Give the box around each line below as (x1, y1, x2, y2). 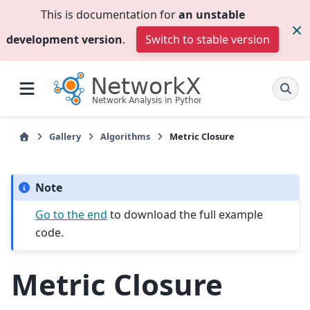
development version (6, 32, 122, 47)
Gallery (49, 130, 81, 143)
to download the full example (107, 206, 264, 222)
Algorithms (100, 130, 150, 143)
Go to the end (35, 206, 108, 222)
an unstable (178, 7, 245, 22)
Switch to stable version (145, 32, 270, 47)
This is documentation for (40, 7, 179, 22)
